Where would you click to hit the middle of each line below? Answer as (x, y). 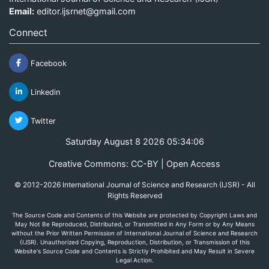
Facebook (47, 63)
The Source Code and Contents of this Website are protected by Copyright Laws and (134, 215)
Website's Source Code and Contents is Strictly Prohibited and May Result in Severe (134, 251)
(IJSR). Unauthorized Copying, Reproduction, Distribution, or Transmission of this (134, 242)
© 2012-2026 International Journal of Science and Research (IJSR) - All (134, 184)
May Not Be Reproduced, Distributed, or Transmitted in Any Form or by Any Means (134, 224)
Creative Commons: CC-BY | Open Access (134, 163)
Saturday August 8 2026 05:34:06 (134, 141)
